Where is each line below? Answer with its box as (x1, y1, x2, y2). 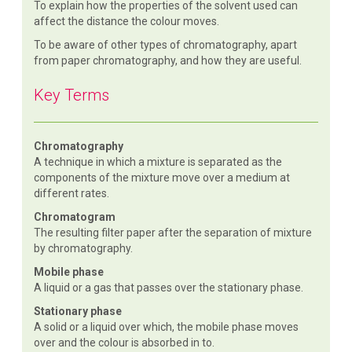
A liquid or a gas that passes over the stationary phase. (34, 280, 304, 294)
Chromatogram (34, 210, 116, 223)
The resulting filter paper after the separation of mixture (34, 225, 313, 239)
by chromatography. (34, 241, 134, 255)
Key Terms (34, 85, 110, 104)
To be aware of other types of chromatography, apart (34, 38, 298, 51)
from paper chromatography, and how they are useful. (34, 53, 302, 67)
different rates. (34, 186, 110, 200)
